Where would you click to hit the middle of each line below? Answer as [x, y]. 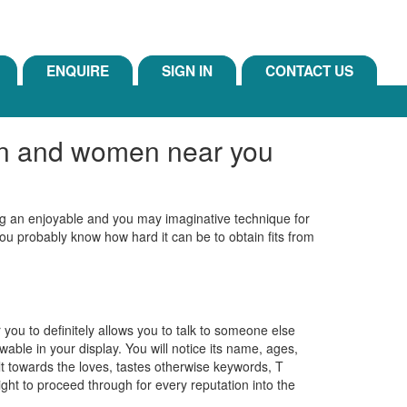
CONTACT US [309, 71]
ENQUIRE [78, 71]
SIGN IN [187, 71]
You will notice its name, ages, [210, 348]
